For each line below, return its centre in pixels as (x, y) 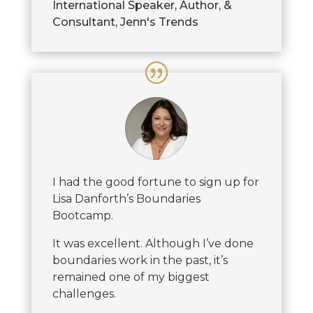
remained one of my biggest (131, 277)
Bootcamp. (82, 216)
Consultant (83, 22)
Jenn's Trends (159, 22)
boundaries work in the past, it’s (140, 261)
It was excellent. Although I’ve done (153, 244)
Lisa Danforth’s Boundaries (126, 199)
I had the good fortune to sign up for (155, 182)
